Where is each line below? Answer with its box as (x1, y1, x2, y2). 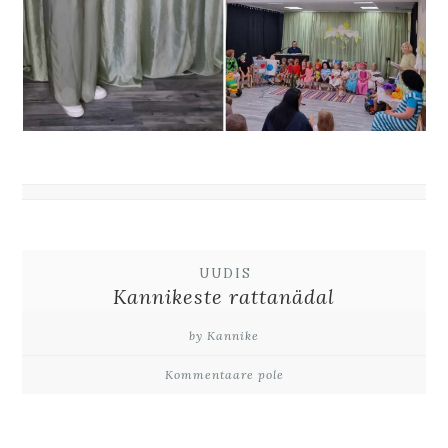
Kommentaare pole (164, 367, 284, 382)
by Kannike (189, 328, 259, 343)
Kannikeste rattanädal (113, 284, 335, 309)
